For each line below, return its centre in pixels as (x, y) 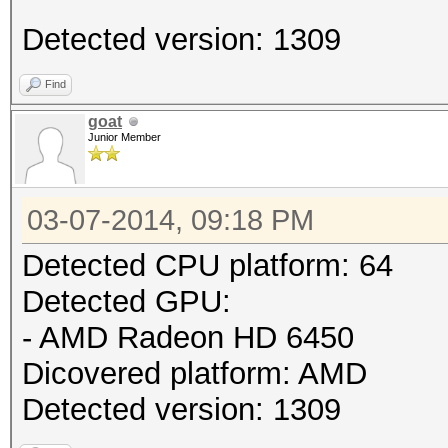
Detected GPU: (126, 301)
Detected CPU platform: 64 (207, 265)
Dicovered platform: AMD (194, 373)
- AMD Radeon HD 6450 (188, 337)
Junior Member (124, 137)
